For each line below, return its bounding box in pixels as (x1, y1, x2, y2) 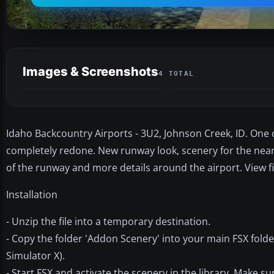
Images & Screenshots (23, 64, 158, 79)
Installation (6, 187, 57, 201)
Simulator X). (6, 248, 65, 262)
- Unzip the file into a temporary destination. (6, 214, 210, 228)
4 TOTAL (158, 69, 194, 78)
